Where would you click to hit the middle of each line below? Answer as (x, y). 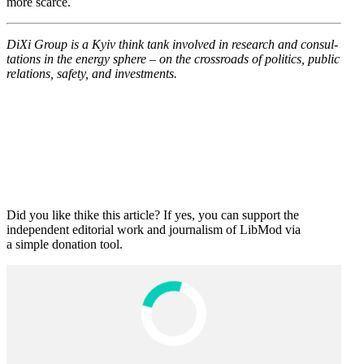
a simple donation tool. (65, 245)
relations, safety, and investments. (92, 74)
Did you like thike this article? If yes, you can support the (153, 215)
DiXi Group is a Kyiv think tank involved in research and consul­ (172, 45)
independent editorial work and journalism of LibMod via (154, 230)
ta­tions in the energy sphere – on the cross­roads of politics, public (173, 59)
